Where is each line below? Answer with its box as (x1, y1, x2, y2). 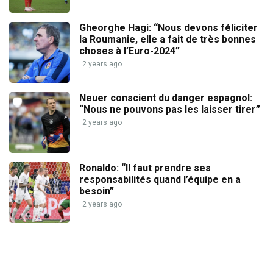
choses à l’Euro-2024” (79, 45, 180, 57)
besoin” (79, 185, 114, 197)
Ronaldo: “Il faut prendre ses (79, 162, 211, 174)
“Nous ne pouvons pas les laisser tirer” (79, 104, 260, 115)
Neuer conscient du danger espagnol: (79, 92, 252, 104)
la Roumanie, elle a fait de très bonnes (79, 34, 256, 45)
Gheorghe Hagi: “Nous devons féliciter (79, 22, 258, 34)
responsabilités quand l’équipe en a (79, 174, 241, 185)
